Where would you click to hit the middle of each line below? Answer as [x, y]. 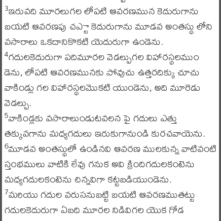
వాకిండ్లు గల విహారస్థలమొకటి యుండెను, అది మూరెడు [102, 87]
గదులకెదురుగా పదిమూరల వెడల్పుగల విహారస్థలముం [104, 56]
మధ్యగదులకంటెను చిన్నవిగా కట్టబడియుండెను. [88, 179]
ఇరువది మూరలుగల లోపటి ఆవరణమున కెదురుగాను [103, 11]
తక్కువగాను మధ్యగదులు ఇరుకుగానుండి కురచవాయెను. [105, 133]
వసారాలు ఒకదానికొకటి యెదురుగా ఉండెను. [84, 41]
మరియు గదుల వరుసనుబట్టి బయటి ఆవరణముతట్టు [101, 194]
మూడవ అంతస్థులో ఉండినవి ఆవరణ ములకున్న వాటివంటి [112, 148]
